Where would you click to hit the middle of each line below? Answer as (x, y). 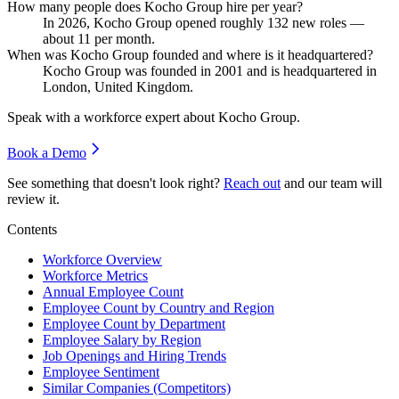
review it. (33, 199)
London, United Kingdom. (118, 86)
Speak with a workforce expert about (113, 117)
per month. (123, 38)
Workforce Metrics (95, 275)
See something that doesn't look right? (114, 183)
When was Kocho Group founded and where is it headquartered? (190, 54)
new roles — (326, 22)
